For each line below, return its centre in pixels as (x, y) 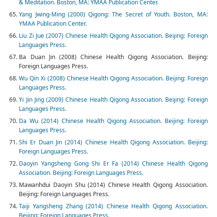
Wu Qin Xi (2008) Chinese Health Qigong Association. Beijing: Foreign (113, 78)
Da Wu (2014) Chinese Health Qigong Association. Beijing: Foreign (113, 121)
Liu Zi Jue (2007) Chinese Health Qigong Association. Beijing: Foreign (113, 36)
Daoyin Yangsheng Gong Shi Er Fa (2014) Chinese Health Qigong (113, 164)
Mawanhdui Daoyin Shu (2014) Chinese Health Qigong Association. (113, 185)
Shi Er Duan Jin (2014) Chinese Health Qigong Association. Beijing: (113, 142)
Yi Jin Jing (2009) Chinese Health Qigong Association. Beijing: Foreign (113, 100)
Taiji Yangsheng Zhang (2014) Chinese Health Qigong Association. (113, 206)
